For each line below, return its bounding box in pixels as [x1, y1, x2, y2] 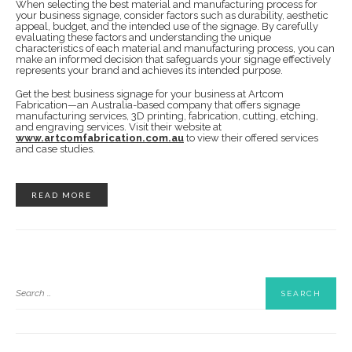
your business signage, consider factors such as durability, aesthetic [16, 9, 328, 21]
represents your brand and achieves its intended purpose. [16, 64, 283, 76]
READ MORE [31, 190, 92, 200]
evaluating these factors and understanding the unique [16, 31, 271, 43]
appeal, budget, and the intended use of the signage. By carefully [16, 20, 318, 32]
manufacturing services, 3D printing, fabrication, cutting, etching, [16, 110, 318, 122]
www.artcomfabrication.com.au [16, 132, 184, 144]
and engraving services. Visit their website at [16, 121, 222, 133]
